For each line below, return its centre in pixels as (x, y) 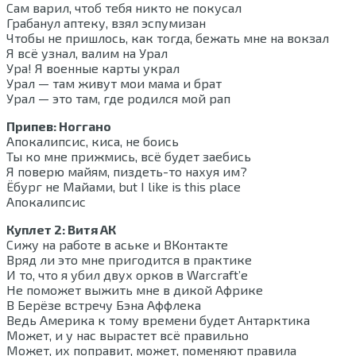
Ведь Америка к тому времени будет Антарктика (158, 320)
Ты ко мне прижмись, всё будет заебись (129, 157)
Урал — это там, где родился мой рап (118, 99)
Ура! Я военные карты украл (93, 68)
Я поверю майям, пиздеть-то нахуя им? (127, 172)
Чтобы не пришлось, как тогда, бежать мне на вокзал (168, 38)
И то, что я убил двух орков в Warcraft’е (127, 275)
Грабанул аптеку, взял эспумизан (106, 23)
